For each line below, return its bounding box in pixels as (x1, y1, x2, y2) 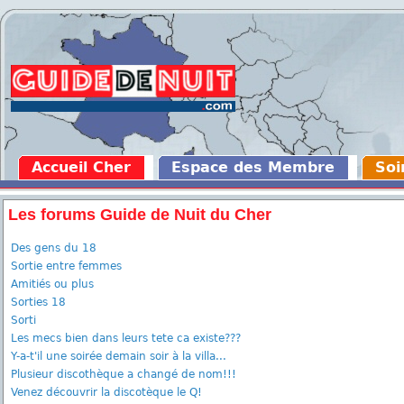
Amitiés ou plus (11, 278, 94, 290)
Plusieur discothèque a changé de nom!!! (11, 368, 236, 381)
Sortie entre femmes (11, 260, 122, 272)
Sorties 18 (11, 296, 66, 308)
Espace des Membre (171, 159, 335, 176)
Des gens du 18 (11, 242, 96, 254)
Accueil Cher (32, 159, 131, 176)
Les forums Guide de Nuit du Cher (8, 206, 271, 224)
